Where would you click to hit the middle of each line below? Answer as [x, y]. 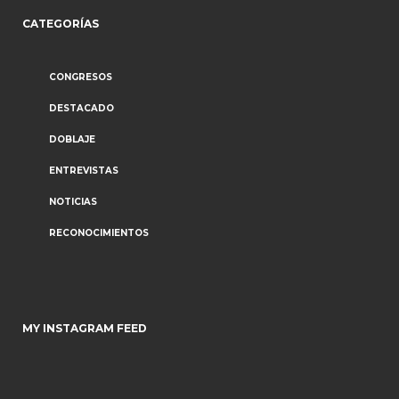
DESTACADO [81, 108]
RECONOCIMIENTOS [99, 233]
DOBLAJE [72, 139]
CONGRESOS [81, 77]
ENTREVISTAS [84, 171]
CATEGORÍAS [61, 24]
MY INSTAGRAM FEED [85, 328]
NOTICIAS [73, 202]
